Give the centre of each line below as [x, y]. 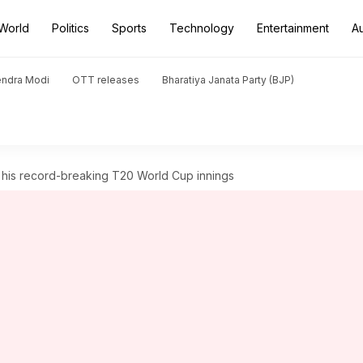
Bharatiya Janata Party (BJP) [228, 80]
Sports [129, 28]
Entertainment [293, 28]
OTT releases [106, 80]
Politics [70, 28]
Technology [202, 28]
